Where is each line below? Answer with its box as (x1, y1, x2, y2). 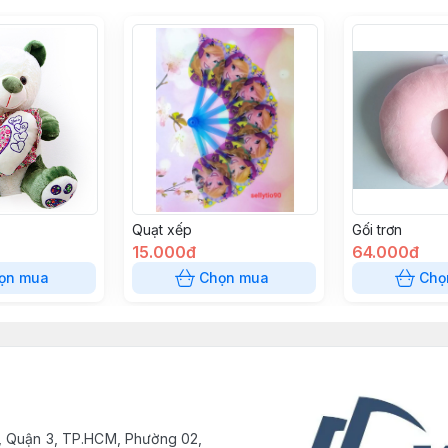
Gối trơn (352, 221, 402, 238)
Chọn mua (199, 269, 269, 286)
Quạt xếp (132, 221, 192, 238)
